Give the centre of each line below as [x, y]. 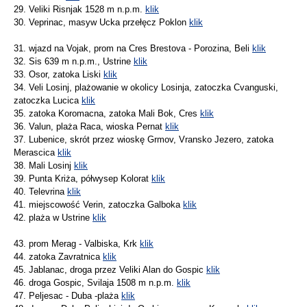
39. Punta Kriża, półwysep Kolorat [83, 179]
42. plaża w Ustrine [53, 218]
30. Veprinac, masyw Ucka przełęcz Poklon [101, 23]
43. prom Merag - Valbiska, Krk [77, 244]
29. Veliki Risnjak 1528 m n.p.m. [79, 10]
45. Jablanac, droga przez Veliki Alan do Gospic [110, 270]
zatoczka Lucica [48, 101]
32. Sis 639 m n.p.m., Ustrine [74, 62]
